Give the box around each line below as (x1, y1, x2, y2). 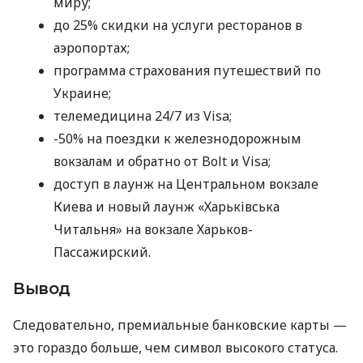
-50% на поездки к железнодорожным (53, 130, 301, 148)
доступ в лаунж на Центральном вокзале (53, 175, 318, 194)
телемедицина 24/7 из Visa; (53, 107, 232, 126)
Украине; (53, 84, 111, 103)
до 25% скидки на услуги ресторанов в (53, 16, 302, 35)
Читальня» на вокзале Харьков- (53, 220, 253, 239)
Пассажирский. (53, 243, 151, 262)
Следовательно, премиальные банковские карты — (13, 316, 347, 335)
